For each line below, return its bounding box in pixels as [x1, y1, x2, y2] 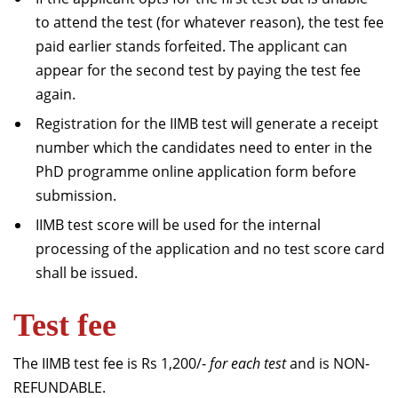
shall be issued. [36, 263, 138, 283]
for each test [210, 354, 286, 373]
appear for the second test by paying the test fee [36, 60, 361, 80]
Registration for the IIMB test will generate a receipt [36, 114, 378, 133]
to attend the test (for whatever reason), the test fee [36, 12, 384, 32]
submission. [36, 186, 116, 205]
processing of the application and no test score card [36, 239, 385, 259]
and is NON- [286, 354, 370, 373]
